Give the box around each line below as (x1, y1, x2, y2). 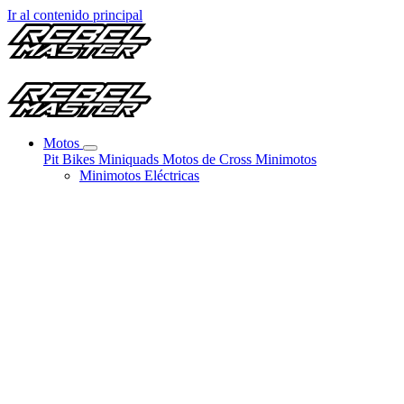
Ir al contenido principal (7, 7, 142, 23)
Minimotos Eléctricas (79, 168, 199, 183)
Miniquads (98, 151, 162, 167)
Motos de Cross (162, 151, 255, 167)
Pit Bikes (43, 151, 98, 167)
